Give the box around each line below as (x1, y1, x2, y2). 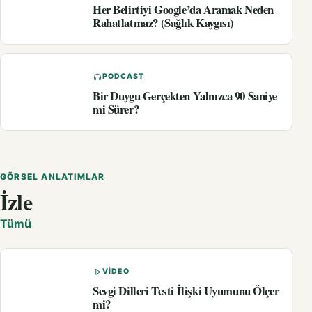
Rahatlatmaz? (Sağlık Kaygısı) (93, 14, 234, 32)
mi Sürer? (93, 100, 139, 118)
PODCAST (102, 72, 145, 81)
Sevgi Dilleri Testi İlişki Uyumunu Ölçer (93, 282, 279, 300)
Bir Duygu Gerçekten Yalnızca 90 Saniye (93, 87, 278, 105)
